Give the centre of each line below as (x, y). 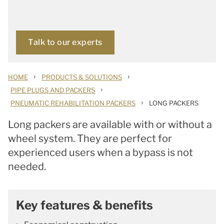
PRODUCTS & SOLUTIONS (82, 77)
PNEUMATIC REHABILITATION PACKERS (73, 103)
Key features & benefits (84, 205)
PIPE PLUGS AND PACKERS (53, 90)
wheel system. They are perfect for (90, 138)
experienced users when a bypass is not (100, 152)
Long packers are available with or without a (110, 124)
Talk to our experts (65, 42)
